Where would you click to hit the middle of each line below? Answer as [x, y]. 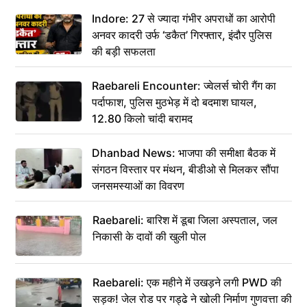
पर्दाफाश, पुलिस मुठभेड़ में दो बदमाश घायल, [174, 102]
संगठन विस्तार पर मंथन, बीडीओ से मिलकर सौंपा [185, 169]
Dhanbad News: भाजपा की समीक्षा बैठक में [184, 153]
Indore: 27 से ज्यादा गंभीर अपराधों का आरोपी [184, 19]
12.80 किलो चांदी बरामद [142, 119]
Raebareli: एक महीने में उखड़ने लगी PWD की [187, 282]
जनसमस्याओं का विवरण [138, 186]
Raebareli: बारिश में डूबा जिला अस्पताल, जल [185, 220]
